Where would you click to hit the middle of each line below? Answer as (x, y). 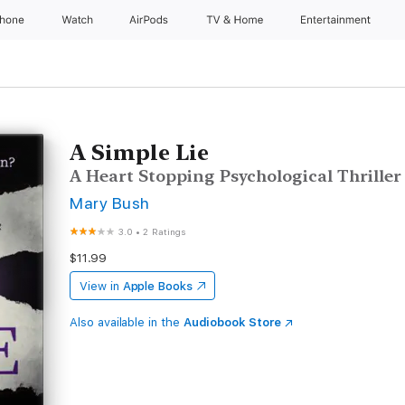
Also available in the (127, 322)
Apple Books (157, 286)
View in (99, 286)
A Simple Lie (140, 152)
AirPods (151, 20)
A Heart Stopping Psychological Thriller (236, 176)
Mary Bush (110, 203)
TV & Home (236, 20)
